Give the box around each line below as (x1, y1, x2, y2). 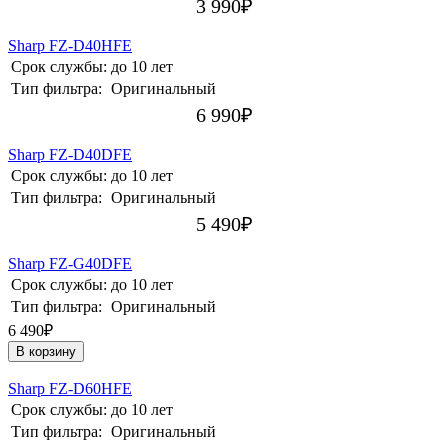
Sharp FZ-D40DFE (8, 146, 132, 164)
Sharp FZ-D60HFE (8, 380, 132, 398)
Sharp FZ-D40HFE (8, 37, 132, 55)
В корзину (16, 344, 76, 360)
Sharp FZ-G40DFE (8, 255, 132, 273)
